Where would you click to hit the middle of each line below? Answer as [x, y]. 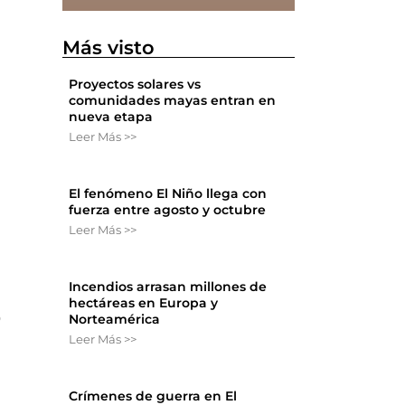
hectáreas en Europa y [144, 303]
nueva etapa [111, 117]
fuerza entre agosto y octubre [168, 210]
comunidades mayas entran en [173, 101]
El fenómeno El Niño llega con [168, 194]
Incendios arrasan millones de [168, 287]
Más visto [109, 48]
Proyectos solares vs [135, 85]
